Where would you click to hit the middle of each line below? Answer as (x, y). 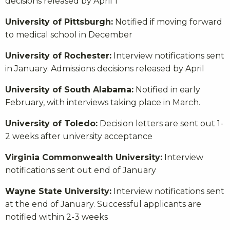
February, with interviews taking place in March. (103, 102)
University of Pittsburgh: (59, 22)
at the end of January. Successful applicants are (103, 204)
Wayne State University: (58, 191)
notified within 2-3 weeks (56, 217)
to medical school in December (69, 34)
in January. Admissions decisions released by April (105, 68)
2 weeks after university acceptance (79, 136)
